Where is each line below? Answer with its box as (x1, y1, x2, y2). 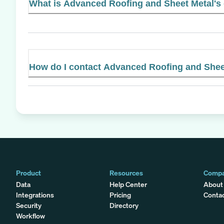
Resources (109, 167, 143, 177)
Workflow (16, 210, 45, 220)
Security (16, 200, 41, 210)
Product (16, 167, 41, 177)
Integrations (16, 189, 54, 199)
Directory (109, 200, 139, 210)
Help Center (109, 179, 147, 189)
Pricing (109, 189, 131, 199)
